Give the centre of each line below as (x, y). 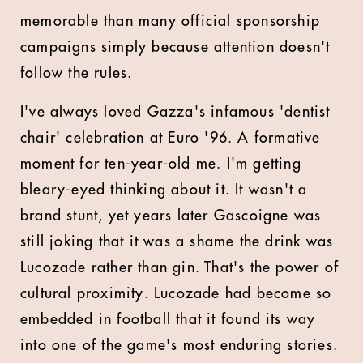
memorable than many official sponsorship (171, 21)
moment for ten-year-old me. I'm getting (161, 164)
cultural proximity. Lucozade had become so (176, 293)
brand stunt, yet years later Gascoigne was (171, 216)
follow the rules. (77, 73)
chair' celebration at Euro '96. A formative (171, 138)
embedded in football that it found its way (168, 319)
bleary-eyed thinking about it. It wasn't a (164, 190)
